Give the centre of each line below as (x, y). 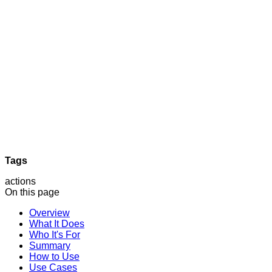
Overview (49, 212)
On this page (32, 192)
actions (20, 181)
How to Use (54, 256)
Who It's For (55, 234)
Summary (50, 245)
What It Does (57, 223)
